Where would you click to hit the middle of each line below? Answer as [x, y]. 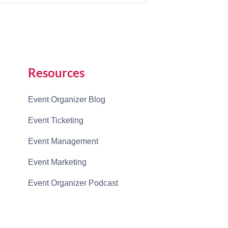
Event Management [63, 141]
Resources [56, 73]
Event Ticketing [55, 120]
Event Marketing [57, 162]
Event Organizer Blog [66, 99]
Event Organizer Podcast [73, 183]
